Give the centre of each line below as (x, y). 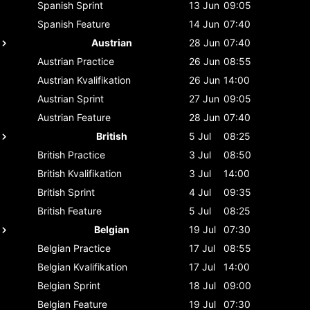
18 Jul (202, 285)
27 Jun (204, 98)
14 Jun (204, 24)
